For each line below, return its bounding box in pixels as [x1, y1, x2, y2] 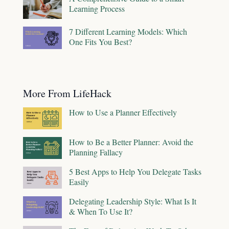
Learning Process [69, 3, 125, 14]
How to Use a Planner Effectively [69, 107, 177, 118]
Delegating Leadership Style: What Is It [69, 196, 196, 207]
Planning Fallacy [69, 147, 123, 158]
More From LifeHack [23, 86, 111, 101]
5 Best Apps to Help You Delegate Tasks [69, 166, 201, 177]
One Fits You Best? [69, 36, 132, 48]
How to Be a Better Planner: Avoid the [69, 136, 193, 148]
